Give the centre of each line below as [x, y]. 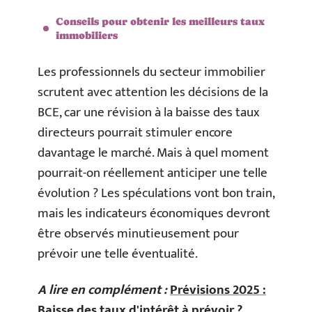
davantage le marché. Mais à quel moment [153, 153]
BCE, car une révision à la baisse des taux [149, 112]
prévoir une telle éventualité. [118, 254]
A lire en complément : [102, 290]
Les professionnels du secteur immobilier [151, 72]
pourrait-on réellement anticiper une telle [153, 173]
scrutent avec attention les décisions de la [153, 92]
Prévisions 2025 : [218, 290]
